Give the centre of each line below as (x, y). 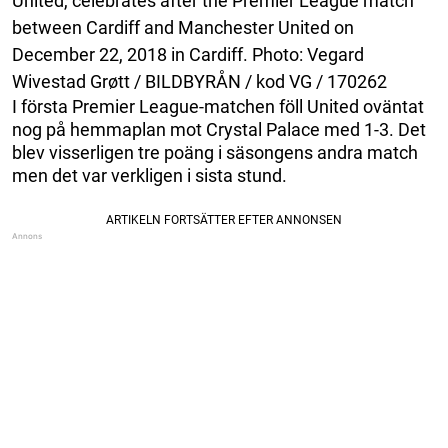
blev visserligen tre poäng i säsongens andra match (215, 152)
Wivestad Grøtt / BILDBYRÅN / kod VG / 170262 (199, 81)
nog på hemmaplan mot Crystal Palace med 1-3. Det (219, 129)
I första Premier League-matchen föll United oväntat (218, 106)
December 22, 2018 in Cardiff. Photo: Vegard (188, 54)
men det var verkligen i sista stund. (149, 175)
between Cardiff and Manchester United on (183, 27)
